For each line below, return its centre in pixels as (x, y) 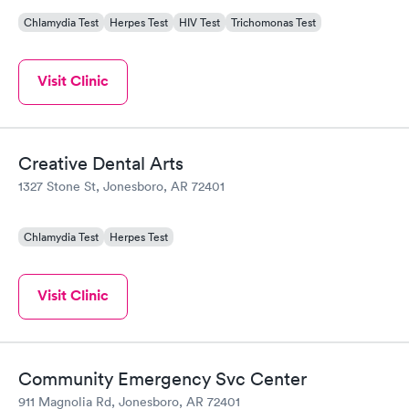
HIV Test (199, 22)
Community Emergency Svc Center (163, 378)
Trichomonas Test (273, 22)
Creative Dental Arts (101, 163)
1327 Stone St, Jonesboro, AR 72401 (121, 186)
